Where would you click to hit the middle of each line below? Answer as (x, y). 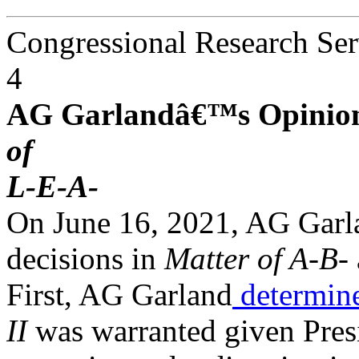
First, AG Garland (119, 294)
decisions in (85, 258)
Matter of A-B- (256, 258)
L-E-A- (52, 186)
